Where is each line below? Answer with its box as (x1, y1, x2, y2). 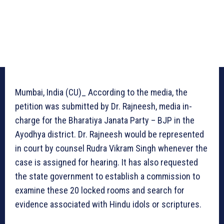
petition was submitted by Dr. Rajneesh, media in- (15, 101, 192, 112)
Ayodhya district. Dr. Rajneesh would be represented (15, 129, 204, 140)
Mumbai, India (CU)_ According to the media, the (15, 87, 187, 98)
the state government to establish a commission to (15, 171, 200, 182)
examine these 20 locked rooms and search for (15, 185, 184, 196)
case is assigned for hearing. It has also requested (15, 157, 198, 168)
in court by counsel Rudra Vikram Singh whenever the (15, 143, 207, 154)
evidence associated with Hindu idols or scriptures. (15, 199, 201, 210)
